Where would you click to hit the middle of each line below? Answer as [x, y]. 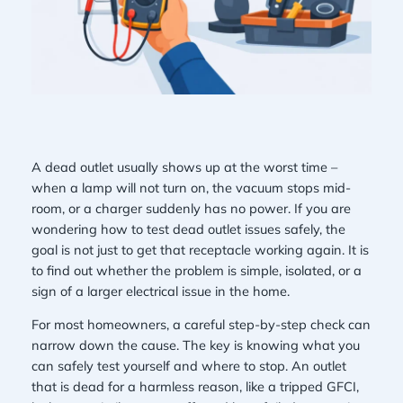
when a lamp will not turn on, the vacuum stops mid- [191, 187]
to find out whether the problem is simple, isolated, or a [196, 270]
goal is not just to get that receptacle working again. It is [200, 249]
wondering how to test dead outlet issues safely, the [188, 228]
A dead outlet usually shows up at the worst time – [184, 166]
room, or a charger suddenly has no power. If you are [191, 208]
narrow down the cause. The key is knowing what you [195, 345]
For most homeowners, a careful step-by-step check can [201, 325]
